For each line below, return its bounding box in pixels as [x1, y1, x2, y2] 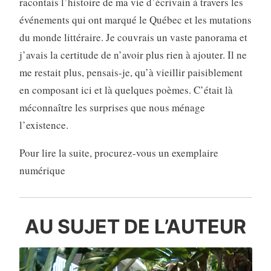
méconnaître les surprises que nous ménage [19, 100, 205, 115]
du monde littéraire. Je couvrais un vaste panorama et [19, 30, 247, 45]
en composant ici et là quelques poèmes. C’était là [19, 83, 233, 97]
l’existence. [19, 118, 68, 132]
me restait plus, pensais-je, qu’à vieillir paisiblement [19, 65, 243, 80]
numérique [19, 163, 65, 178]
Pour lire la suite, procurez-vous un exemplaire [19, 146, 218, 160]
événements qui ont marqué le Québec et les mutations [19, 13, 252, 27]
